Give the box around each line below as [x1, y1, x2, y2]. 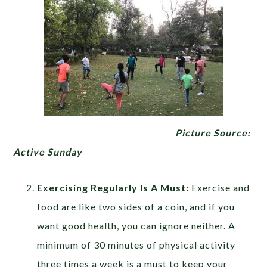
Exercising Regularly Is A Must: [37, 182, 190, 194]
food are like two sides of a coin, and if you [37, 201, 235, 213]
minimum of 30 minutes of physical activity [37, 239, 236, 251]
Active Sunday [13, 146, 85, 158]
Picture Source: [175, 127, 251, 139]
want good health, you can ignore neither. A [37, 220, 236, 232]
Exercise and [189, 182, 250, 194]
